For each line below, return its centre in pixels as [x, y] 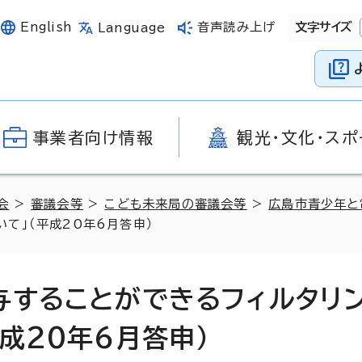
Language [132, 27]
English [46, 27]
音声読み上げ [236, 27]
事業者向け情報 [93, 137]
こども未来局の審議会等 [176, 204]
